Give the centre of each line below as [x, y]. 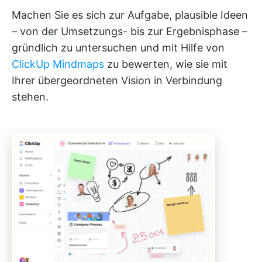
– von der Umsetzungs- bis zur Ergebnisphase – [130, 31]
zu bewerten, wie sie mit [166, 64]
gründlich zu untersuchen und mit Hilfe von [118, 47]
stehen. [30, 96]
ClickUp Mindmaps [58, 64]
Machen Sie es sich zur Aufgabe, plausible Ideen [130, 15]
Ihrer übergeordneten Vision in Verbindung [117, 80]
